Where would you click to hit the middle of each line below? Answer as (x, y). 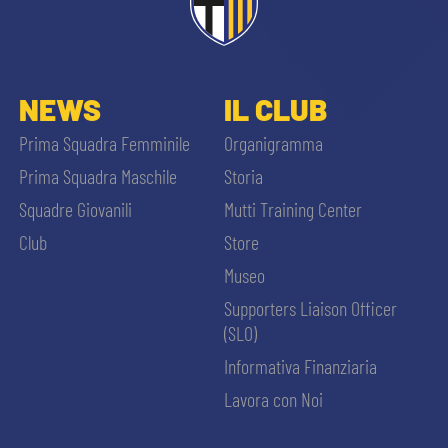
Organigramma (273, 143)
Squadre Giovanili (75, 209)
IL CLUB (275, 109)
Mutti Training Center (292, 209)
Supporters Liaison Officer (310, 308)
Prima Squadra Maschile (97, 176)
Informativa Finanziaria (300, 366)
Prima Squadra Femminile (104, 143)
